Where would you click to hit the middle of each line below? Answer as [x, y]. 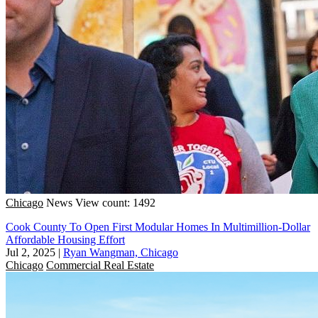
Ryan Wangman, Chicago [121, 252]
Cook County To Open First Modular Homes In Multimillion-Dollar [158, 226]
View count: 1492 [115, 202]
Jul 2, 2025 [31, 252]
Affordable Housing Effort [65, 239]
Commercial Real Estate [100, 265]
